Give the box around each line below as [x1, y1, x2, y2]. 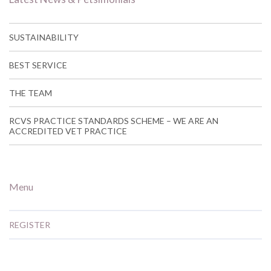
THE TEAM [9, 88, 52, 98]
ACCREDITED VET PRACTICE [9, 126, 127, 136]
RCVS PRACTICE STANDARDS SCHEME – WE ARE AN [9, 116, 218, 126]
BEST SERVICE [9, 60, 67, 70]
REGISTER [9, 220, 50, 230]
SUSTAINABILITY [9, 32, 79, 42]
